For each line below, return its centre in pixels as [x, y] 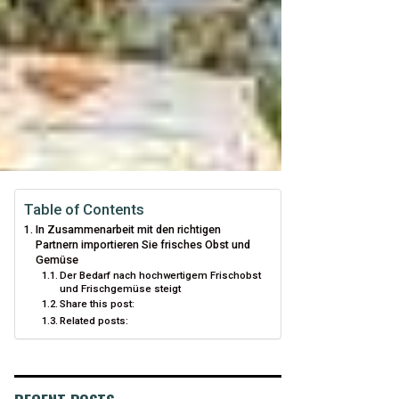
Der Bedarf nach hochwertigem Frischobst [161, 275]
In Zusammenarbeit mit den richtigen [128, 229]
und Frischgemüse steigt [121, 289]
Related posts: [94, 321]
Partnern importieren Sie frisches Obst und [142, 244]
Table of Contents [84, 209]
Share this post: [98, 304]
